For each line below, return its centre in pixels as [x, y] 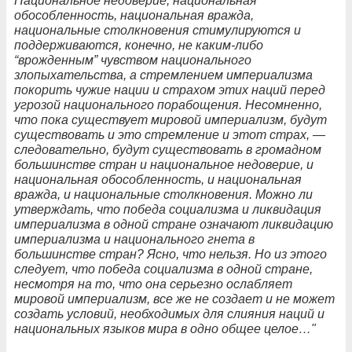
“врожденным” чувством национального [133, 60]
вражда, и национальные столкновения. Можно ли [163, 194]
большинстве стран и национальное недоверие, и [164, 164]
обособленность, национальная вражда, [134, 15]
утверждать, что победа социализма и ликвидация [168, 209]
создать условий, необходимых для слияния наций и [169, 313]
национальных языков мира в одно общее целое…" [165, 328]
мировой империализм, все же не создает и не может [174, 299]
